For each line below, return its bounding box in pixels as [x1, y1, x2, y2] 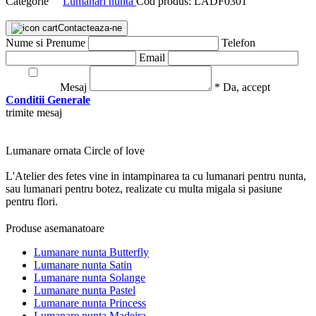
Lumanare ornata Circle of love [6, 145, 145, 157]
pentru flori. [6, 195, 58, 207]
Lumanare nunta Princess [34, 297, 146, 309]
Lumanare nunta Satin [34, 259, 132, 271]
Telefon [221, 37, 255, 49]
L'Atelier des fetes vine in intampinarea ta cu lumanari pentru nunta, [6, 170, 306, 182]
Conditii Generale [6, 94, 90, 106]
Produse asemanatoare [6, 222, 104, 234]
